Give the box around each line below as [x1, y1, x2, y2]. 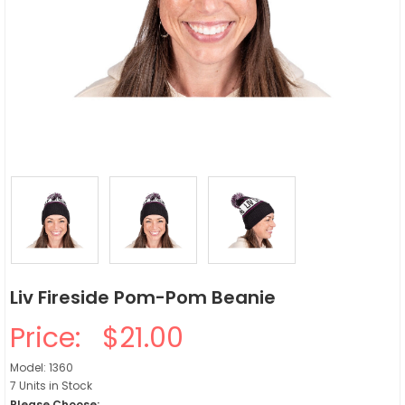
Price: [10, 319, 95, 357]
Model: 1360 [10, 360, 73, 375]
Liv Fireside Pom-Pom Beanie [10, 285, 276, 310]
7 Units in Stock [10, 378, 92, 393]
